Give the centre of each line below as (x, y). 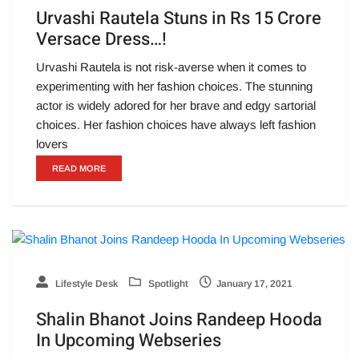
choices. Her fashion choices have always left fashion (176, 125)
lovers (52, 144)
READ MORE (79, 169)
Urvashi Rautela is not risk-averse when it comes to (171, 67)
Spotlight (167, 284)
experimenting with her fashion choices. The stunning (174, 87)
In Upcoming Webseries (129, 341)
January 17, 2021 (254, 284)
